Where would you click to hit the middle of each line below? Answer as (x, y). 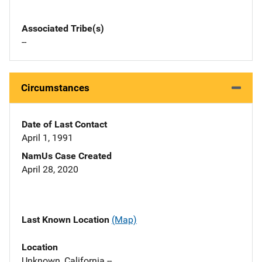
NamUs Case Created (67, 156)
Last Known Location (67, 220)
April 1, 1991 (47, 138)
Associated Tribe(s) (63, 29)
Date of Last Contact (64, 125)
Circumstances (55, 88)
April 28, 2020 (50, 170)
